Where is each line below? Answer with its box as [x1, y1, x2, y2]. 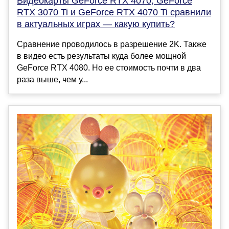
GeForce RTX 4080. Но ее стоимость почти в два [17, 63, 201, 73]
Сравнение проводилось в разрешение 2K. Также [17, 40, 207, 49]
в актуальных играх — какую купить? [17, 19, 175, 30]
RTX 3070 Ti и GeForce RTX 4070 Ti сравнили [17, 7, 211, 18]
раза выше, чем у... [17, 75, 88, 84]
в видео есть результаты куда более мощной [17, 52, 186, 61]
